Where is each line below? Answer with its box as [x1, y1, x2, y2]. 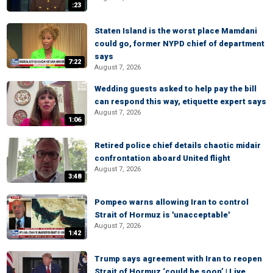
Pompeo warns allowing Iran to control [94, 197, 249, 207]
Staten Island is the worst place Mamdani [94, 26, 257, 35]
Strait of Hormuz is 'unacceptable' [94, 210, 230, 219]
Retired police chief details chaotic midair [94, 141, 261, 150]
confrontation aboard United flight [94, 154, 230, 163]
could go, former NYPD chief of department [94, 39, 264, 48]
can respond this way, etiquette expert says [94, 97, 266, 106]
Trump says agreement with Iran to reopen [94, 254, 262, 263]
